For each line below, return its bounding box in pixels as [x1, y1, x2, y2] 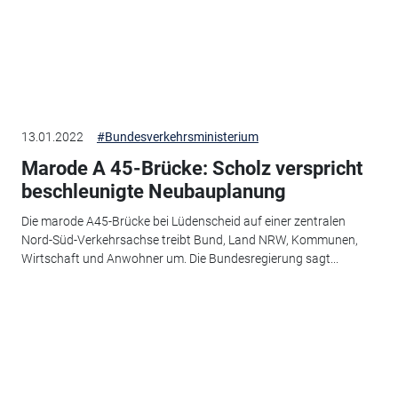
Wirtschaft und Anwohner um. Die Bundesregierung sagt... [20, 251, 338, 267]
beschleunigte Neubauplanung [20, 179, 286, 203]
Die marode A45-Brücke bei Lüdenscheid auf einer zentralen [20, 214, 346, 229]
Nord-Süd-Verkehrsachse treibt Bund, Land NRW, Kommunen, [20, 233, 358, 248]
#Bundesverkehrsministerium [96, 129, 259, 144]
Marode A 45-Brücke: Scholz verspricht [20, 156, 362, 179]
